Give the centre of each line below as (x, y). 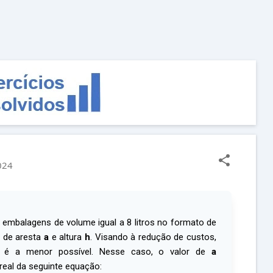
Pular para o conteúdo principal (136, 15)
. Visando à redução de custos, (153, 237)
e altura (67, 237)
